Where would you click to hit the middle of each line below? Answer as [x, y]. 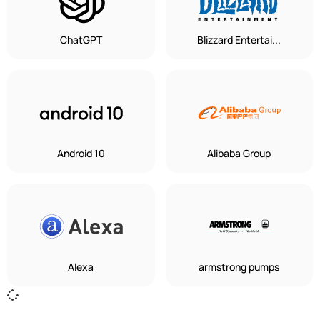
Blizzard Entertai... [239, 40]
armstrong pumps [239, 267]
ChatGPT [81, 40]
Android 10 [81, 153]
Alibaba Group [239, 153]
